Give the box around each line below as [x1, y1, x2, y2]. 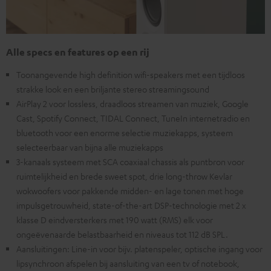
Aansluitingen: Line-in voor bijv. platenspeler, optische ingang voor [16, 243, 263, 255]
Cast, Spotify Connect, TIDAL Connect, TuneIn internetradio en [16, 113, 250, 124]
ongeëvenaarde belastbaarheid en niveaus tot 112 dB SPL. [16, 229, 228, 240]
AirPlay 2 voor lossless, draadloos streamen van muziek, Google [16, 98, 249, 109]
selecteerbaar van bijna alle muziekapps [16, 142, 163, 153]
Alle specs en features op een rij [6, 46, 149, 59]
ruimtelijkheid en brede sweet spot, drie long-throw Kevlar [16, 171, 232, 182]
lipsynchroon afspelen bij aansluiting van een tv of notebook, [16, 258, 240, 269]
